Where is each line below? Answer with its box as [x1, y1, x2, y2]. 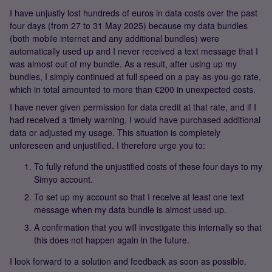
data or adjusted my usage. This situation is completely [10, 126, 220, 138]
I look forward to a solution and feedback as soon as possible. [10, 255, 246, 267]
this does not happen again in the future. [34, 234, 189, 246]
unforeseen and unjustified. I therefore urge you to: [10, 139, 205, 151]
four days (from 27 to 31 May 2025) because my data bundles [10, 19, 248, 32]
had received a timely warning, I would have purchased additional [10, 114, 260, 126]
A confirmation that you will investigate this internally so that [34, 221, 262, 233]
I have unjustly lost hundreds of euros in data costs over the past [10, 7, 257, 19]
